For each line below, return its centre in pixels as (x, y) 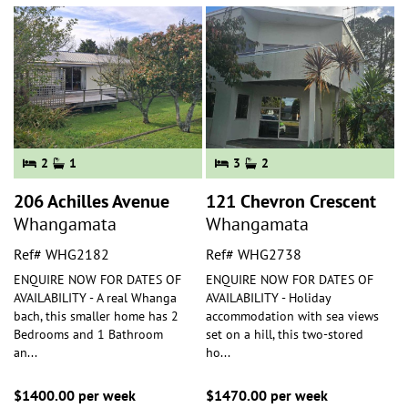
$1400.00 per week (75, 395)
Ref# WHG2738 (254, 254)
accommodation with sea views (292, 316)
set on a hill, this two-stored (285, 334)
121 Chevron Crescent (291, 201)
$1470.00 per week (267, 395)
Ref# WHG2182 (61, 254)
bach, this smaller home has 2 (96, 316)
